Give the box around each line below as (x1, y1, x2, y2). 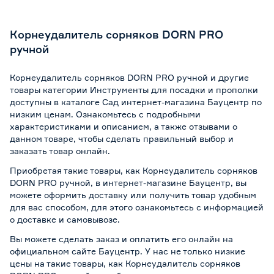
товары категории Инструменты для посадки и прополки (10, 84, 258, 95)
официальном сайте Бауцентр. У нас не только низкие (10, 246, 245, 256)
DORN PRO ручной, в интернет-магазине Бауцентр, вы (10, 177, 246, 188)
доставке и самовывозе (17, 214, 117, 224)
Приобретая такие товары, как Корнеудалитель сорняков (10, 165, 257, 176)
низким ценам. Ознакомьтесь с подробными (10, 109, 201, 119)
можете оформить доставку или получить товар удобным (10, 190, 256, 200)
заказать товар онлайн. (10, 146, 110, 156)
